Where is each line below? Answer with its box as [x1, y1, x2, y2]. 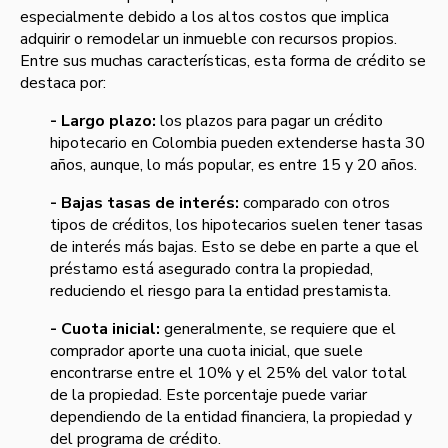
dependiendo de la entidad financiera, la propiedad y [50, 406, 412, 429]
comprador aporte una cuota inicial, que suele [50, 340, 363, 363]
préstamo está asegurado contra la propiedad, [50, 258, 373, 281]
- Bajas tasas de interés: [50, 192, 239, 215]
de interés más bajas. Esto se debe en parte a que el [50, 236, 419, 259]
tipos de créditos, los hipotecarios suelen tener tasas [50, 214, 423, 237]
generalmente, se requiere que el [160, 318, 396, 341]
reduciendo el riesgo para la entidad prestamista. [50, 280, 395, 303]
